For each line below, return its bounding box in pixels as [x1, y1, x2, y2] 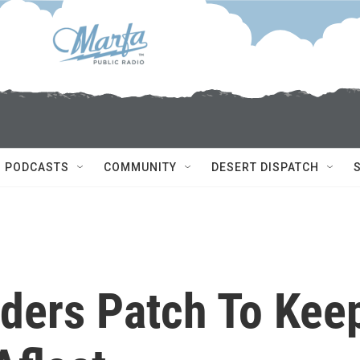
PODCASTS [5, 161, 69, 174]
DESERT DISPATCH [211, 161, 319, 174]
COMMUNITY [104, 161, 177, 174]
